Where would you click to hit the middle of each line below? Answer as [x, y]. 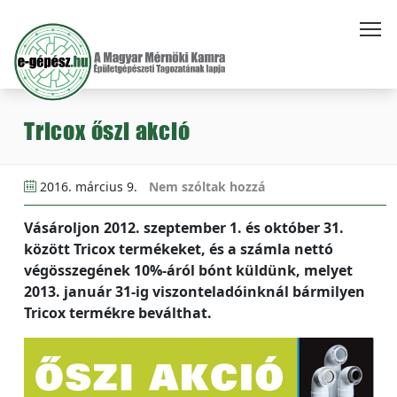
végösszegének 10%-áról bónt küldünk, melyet [188, 270]
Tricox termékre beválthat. [118, 313]
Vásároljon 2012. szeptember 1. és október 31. [184, 228]
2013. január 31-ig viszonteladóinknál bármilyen [195, 292]
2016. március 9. [89, 187]
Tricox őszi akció [107, 131]
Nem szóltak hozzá [207, 187]
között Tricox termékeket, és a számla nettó [179, 249]
